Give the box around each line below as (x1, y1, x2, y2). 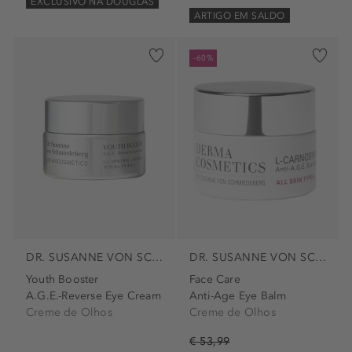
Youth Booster (26, 272, 99, 286)
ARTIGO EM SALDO (194, 9, 285, 21)
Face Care (189, 272, 240, 286)
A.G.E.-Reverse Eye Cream (26, 288, 161, 302)
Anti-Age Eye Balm (189, 288, 287, 302)
